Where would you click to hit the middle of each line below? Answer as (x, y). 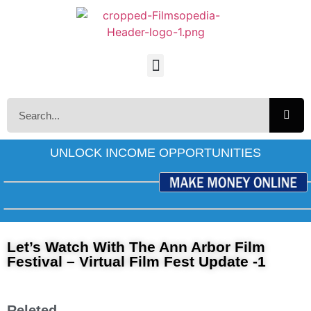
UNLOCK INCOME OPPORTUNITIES (155, 153)
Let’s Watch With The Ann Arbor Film (136, 247)
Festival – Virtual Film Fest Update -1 (136, 262)
